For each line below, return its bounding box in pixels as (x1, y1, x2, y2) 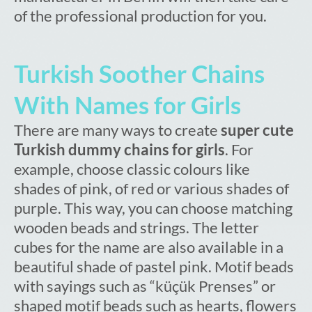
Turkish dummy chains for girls (14, 140, 225, 159)
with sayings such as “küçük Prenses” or (14, 276, 276, 296)
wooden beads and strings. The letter (14, 218, 259, 237)
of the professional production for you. (14, 6, 267, 26)
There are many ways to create (14, 120, 221, 140)
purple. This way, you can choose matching (14, 198, 292, 218)
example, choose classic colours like (14, 159, 250, 179)
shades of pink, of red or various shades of (14, 179, 289, 198)
